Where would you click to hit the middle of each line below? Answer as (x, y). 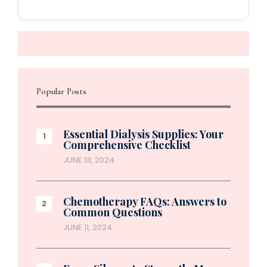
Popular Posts (62, 91)
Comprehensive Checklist (127, 145)
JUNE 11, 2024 (88, 228)
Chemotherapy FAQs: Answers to (145, 202)
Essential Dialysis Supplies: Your (143, 134)
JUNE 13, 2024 (89, 160)
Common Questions (113, 212)
